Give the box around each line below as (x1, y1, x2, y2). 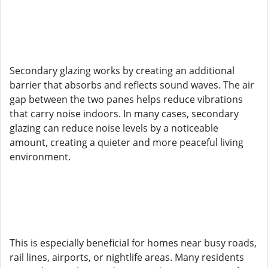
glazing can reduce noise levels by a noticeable (10, 121, 218, 135)
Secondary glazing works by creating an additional (10, 64, 234, 77)
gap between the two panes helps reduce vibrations (10, 93, 243, 106)
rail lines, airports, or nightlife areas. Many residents (10, 251, 244, 264)
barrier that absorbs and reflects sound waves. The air (10, 78, 254, 92)
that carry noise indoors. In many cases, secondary (10, 107, 239, 120)
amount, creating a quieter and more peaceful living (10, 136, 243, 149)
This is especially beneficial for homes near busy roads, (10, 236, 257, 249)
